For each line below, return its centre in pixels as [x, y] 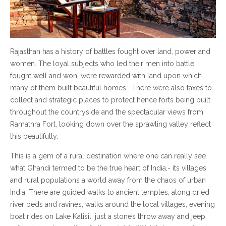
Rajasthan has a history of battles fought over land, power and [110, 52]
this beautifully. [34, 136]
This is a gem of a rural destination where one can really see [108, 156]
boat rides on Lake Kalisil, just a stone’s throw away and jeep [108, 217]
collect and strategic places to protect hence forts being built [110, 100]
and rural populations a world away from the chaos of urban [108, 180]
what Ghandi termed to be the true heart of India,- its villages [108, 168]
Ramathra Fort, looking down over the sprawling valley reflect [110, 124]
